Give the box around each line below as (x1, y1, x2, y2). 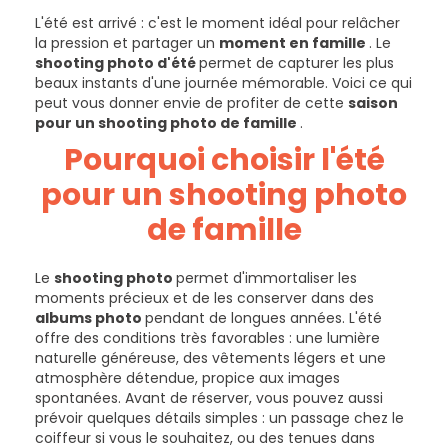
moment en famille (219, 33, 369, 53)
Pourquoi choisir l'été (63, 139, 385, 181)
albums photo (35, 308, 145, 328)
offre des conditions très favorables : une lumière (35, 328, 380, 348)
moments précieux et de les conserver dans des (35, 288, 374, 308)
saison (348, 93, 398, 113)
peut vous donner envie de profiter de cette (35, 93, 348, 113)
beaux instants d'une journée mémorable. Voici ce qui (35, 73, 412, 93)
